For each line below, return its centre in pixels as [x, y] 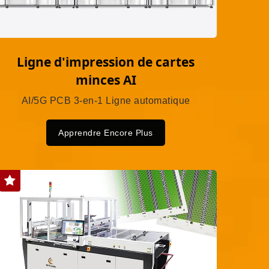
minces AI [106, 80]
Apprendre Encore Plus [106, 133]
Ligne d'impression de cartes [106, 62]
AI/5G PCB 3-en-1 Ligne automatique [106, 101]
